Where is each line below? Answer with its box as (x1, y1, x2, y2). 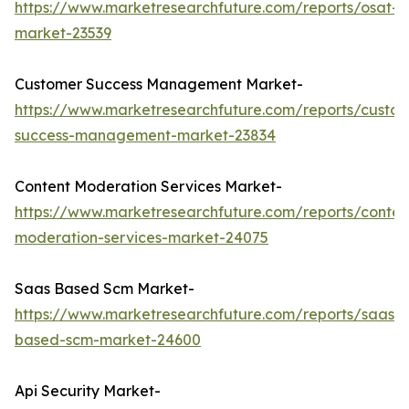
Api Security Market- (15, 382, 161, 401)
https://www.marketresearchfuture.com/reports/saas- (15, 305, 401, 324)
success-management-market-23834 (15, 126, 276, 145)
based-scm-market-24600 (15, 330, 201, 350)
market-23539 (15, 24, 111, 43)
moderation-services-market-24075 (15, 228, 268, 247)
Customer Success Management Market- (15, 75, 303, 94)
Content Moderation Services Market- (15, 177, 282, 196)
